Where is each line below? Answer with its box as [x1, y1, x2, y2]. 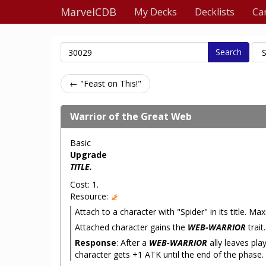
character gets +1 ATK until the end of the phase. [75, 249, 264, 260]
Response [75, 237, 116, 248]
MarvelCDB [61, 5, 116, 19]
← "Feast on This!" [69, 78, 141, 89]
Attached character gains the [75, 221, 188, 233]
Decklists [195, 5, 235, 18]
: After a [116, 237, 149, 248]
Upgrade [70, 149, 107, 160]
